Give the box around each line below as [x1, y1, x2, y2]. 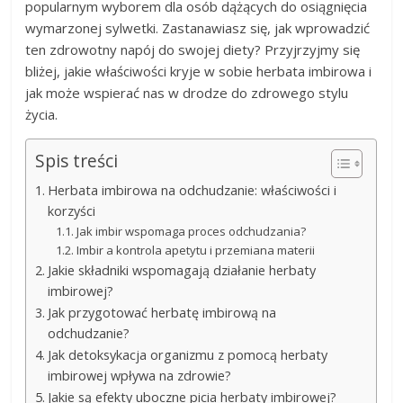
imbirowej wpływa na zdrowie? [48, 366, 232, 384]
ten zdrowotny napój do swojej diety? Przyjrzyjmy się [25, 40, 361, 58]
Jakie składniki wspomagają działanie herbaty [48, 261, 317, 279]
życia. [25, 104, 58, 123]
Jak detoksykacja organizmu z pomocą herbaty [48, 345, 328, 363]
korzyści [48, 201, 96, 219]
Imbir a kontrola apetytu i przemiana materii [76, 241, 315, 258]
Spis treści [35, 148, 119, 173]
